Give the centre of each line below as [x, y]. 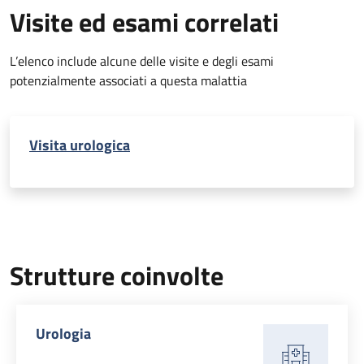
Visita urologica [80, 145]
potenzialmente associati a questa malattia [128, 80]
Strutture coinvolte [117, 275]
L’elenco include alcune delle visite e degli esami [142, 61]
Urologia [63, 334]
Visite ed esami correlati [144, 22]
